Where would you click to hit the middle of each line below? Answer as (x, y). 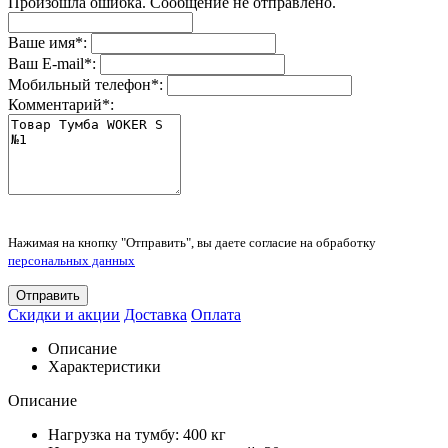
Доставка (155, 314)
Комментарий (55, 104)
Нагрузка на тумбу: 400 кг (137, 434)
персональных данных (71, 260)
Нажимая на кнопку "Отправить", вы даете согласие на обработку (192, 242)
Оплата (216, 314)
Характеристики (104, 366)
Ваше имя (41, 42)
